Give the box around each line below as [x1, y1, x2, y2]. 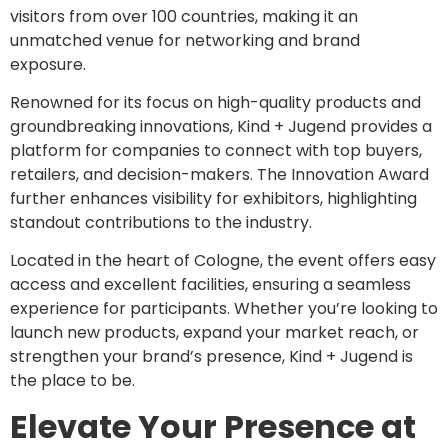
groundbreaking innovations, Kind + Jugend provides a [10, 114, 432, 138]
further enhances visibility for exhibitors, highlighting [10, 186, 417, 210]
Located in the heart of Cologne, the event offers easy [10, 249, 436, 273]
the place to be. [10, 369, 135, 393]
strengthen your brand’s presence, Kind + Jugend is [10, 345, 413, 369]
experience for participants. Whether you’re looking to [10, 297, 438, 321]
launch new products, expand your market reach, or [10, 321, 419, 345]
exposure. [10, 52, 86, 76]
